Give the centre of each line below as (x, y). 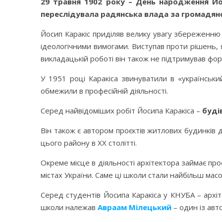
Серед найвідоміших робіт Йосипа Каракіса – (121, 111)
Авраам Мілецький (135, 207)
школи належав (69, 207)
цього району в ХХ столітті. (89, 143)
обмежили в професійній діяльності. (104, 91)
